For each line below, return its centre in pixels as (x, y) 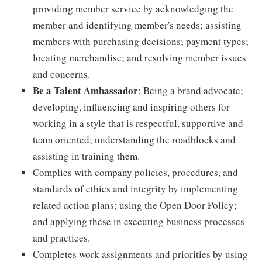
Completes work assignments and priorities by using (140, 254)
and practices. (61, 237)
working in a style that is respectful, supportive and (138, 123)
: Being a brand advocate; (191, 90)
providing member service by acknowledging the (133, 8)
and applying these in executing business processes (139, 221)
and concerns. (61, 74)
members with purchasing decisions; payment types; (141, 41)
